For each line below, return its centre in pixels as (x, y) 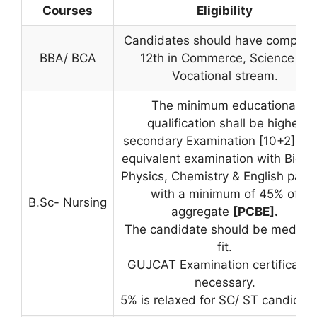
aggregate (202, 211)
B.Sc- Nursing (68, 202)
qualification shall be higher (225, 123)
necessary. (225, 282)
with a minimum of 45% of (225, 194)
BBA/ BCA (68, 58)
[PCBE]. (255, 211)
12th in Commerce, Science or (225, 58)
